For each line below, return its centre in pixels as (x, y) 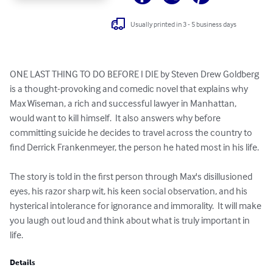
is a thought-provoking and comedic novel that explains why (130, 89)
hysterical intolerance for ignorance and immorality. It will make (136, 206)
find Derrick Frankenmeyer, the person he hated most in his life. (134, 147)
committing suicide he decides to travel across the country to (132, 133)
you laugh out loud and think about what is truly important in (131, 220)
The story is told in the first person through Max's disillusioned (132, 176)
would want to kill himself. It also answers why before (116, 118)
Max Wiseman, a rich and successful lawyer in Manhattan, (124, 103)
